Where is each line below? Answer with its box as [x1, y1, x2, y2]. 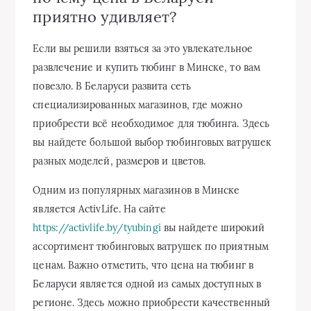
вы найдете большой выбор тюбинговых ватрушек [33, 135, 271, 149]
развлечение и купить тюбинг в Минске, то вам [33, 60, 260, 74]
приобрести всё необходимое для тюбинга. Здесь [33, 117, 270, 130]
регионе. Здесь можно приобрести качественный [33, 296, 270, 309]
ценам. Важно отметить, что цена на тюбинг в [33, 258, 253, 271]
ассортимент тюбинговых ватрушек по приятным [33, 239, 269, 253]
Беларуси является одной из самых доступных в [33, 277, 261, 290]
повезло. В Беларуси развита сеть [33, 79, 191, 92]
